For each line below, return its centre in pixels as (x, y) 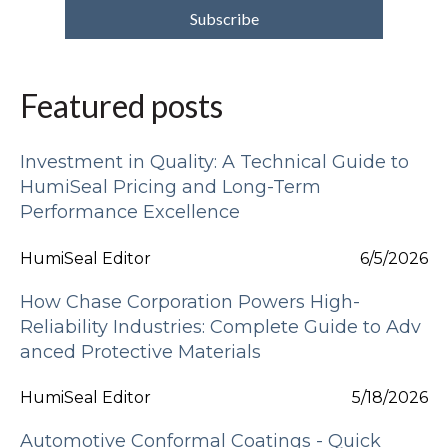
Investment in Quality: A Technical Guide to (214, 162)
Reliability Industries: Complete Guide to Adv (220, 326)
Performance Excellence (130, 212)
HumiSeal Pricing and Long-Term (170, 187)
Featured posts (121, 105)
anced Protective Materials (140, 351)
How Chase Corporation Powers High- (190, 301)
